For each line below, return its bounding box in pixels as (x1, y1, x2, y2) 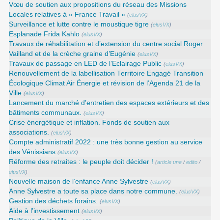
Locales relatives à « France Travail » (9, 10, 126, 18)
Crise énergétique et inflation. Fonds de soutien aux (9, 118, 170, 126)
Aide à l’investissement (9, 207, 80, 215)
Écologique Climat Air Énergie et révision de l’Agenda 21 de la (9, 79, 201, 87)
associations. (9, 128, 50, 136)
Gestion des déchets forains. (9, 197, 98, 205)
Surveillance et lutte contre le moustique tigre (9, 20, 149, 28)
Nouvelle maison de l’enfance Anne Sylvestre (9, 177, 149, 185)
